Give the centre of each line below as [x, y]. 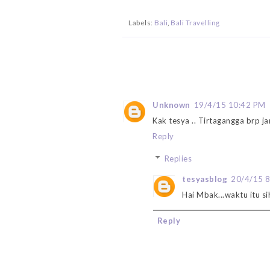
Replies [178, 159]
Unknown [171, 105]
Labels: [141, 22]
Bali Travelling [195, 22]
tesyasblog [205, 179]
